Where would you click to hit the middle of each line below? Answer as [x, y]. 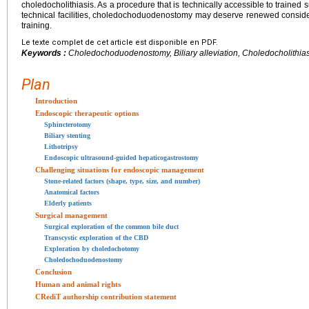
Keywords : [45, 53]
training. [37, 25]
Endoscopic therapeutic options [87, 113]
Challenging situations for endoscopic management [120, 169]
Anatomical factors [72, 192]
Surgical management [71, 215]
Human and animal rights [78, 284]
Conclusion [53, 271]
